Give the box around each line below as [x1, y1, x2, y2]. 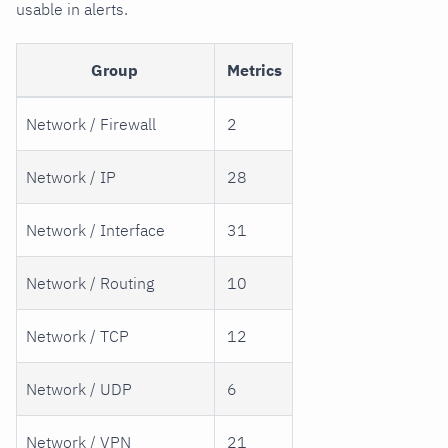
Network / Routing [26, 273, 155, 294]
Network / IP [26, 167, 117, 188]
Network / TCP [26, 326, 130, 347]
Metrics [227, 60, 283, 81]
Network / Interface [26, 220, 166, 241]
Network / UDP [26, 379, 133, 400]
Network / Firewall [26, 114, 157, 135]
